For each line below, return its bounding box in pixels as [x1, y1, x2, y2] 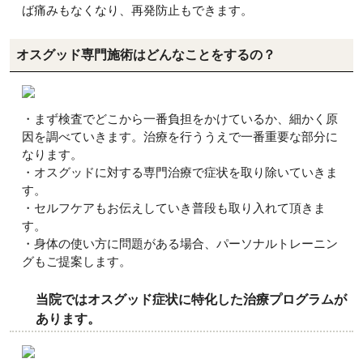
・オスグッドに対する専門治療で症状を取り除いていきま [22, 165, 338, 179]
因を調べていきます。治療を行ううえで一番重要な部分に [22, 130, 338, 143]
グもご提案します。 [22, 254, 131, 268]
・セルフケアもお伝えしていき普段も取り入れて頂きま [22, 201, 326, 215]
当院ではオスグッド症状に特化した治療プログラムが [36, 293, 347, 306]
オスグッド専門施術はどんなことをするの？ [16, 48, 275, 62]
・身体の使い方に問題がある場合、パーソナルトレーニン [22, 237, 338, 250]
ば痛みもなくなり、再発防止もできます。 [22, 3, 253, 17]
